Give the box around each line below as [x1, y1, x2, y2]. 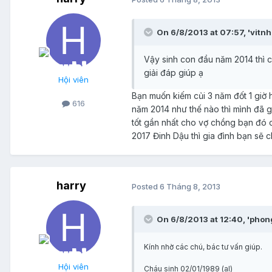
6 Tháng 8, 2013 [160, 181, 220, 191]
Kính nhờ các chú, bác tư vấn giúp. [144, 242, 262, 252]
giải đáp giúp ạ [144, 67, 203, 78]
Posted [132, 181, 160, 191]
